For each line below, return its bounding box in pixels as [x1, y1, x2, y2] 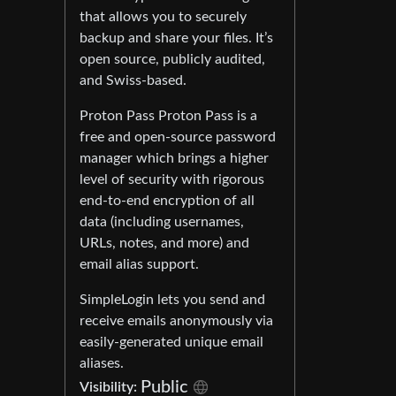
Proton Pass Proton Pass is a [80, 108, 257, 123]
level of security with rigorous [80, 171, 264, 187]
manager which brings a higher [80, 150, 269, 165]
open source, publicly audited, [80, 51, 265, 66]
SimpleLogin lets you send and [80, 292, 265, 307]
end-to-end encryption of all [80, 193, 255, 208]
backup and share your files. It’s [80, 30, 273, 45]
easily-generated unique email [80, 334, 263, 349]
